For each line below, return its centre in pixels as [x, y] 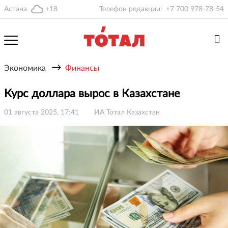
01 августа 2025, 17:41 [41, 112]
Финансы [82, 68]
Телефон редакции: [131, 9]
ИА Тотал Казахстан [127, 112]
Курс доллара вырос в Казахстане [94, 94]
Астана [16, 9]
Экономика [25, 68]
